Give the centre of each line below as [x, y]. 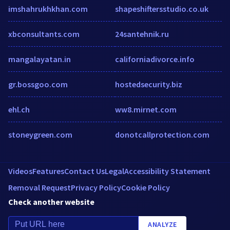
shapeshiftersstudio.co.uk [162, 8]
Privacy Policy [96, 187]
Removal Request [40, 187]
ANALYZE [162, 224]
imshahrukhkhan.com [48, 8]
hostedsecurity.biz [149, 84]
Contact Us [84, 171]
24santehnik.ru [142, 34]
